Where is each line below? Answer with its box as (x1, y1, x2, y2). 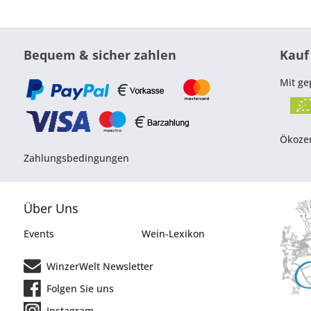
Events (23, 227, 54, 241)
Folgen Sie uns (43, 282, 114, 296)
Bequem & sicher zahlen (23, 47, 176, 64)
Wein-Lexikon (141, 227, 205, 241)
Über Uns (23, 200, 78, 217)
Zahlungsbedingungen (23, 151, 129, 165)
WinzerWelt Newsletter (43, 260, 153, 274)
